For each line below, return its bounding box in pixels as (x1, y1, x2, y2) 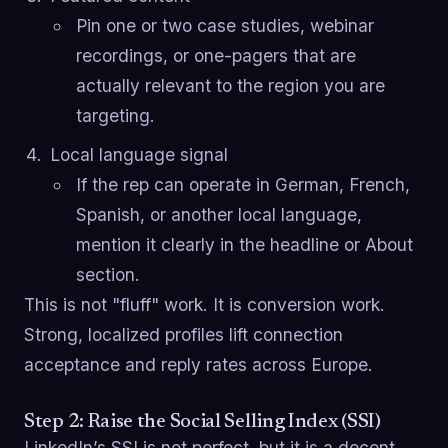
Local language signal (49, 143, 228, 165)
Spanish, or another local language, (75, 203, 362, 225)
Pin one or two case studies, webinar (75, 15, 374, 37)
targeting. (75, 105, 155, 127)
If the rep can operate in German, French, (75, 173, 410, 195)
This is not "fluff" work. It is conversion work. (24, 293, 385, 315)
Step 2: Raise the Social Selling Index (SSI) (24, 411, 381, 432)
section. (75, 263, 140, 285)
